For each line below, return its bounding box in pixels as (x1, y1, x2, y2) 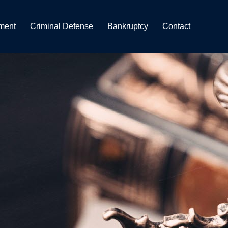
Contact (162, 22, 190, 31)
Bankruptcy (107, 22, 148, 31)
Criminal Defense (30, 22, 93, 31)
